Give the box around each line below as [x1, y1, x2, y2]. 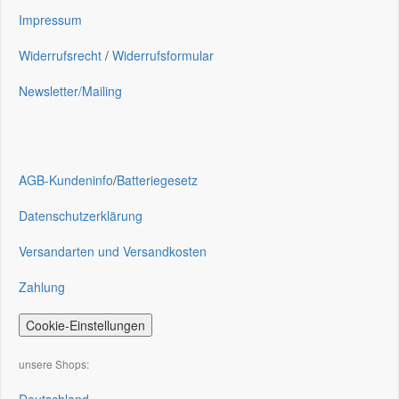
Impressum [19, 11, 82, 28]
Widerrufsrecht [19, 46, 102, 64]
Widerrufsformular [112, 46, 214, 64]
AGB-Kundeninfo [19, 171, 113, 189]
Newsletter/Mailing [19, 82, 122, 100]
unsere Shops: [19, 356, 89, 371]
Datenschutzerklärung [19, 207, 142, 224]
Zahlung [19, 278, 65, 296]
